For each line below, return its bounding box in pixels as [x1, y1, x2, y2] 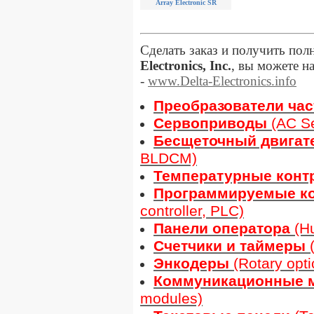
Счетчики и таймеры [153, 237, 306, 254]
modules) [140, 289, 203, 307]
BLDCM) [140, 149, 197, 167]
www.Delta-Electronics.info [148, 73, 296, 88]
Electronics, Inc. [140, 57, 231, 73]
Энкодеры [153, 254, 233, 272]
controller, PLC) [140, 202, 244, 219]
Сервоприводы [153, 114, 271, 132]
